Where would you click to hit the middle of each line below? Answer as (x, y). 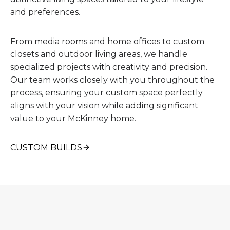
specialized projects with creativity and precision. (109, 67)
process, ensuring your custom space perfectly (107, 92)
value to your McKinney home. (73, 118)
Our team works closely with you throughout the (112, 80)
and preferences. (45, 12)
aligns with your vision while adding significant (104, 105)
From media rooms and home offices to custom (107, 41)
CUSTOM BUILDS (46, 147)
